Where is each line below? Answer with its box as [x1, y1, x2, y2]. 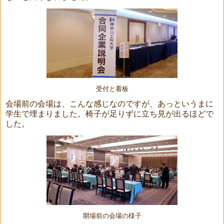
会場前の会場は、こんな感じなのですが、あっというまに [5, 99, 213, 108]
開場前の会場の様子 [82, 212, 141, 219]
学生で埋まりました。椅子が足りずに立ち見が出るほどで [5, 109, 213, 118]
